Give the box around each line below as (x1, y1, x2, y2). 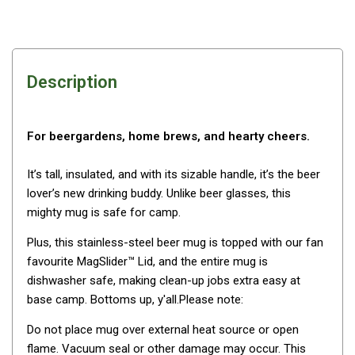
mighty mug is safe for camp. (27, 205, 181, 220)
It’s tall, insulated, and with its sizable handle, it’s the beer (27, 167, 320, 182)
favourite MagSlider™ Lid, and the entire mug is (27, 254, 268, 269)
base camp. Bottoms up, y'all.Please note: (27, 292, 243, 307)
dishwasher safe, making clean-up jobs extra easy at (27, 273, 300, 288)
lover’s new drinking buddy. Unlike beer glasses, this (27, 186, 291, 201)
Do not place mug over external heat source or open (27, 323, 299, 338)
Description (27, 72, 117, 93)
